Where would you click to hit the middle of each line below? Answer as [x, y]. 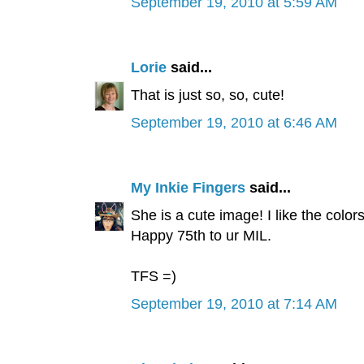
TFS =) [153, 277]
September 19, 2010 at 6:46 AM [234, 123]
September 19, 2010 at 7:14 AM [234, 304]
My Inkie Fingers [188, 188]
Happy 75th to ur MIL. [201, 236]
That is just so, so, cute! [207, 95]
